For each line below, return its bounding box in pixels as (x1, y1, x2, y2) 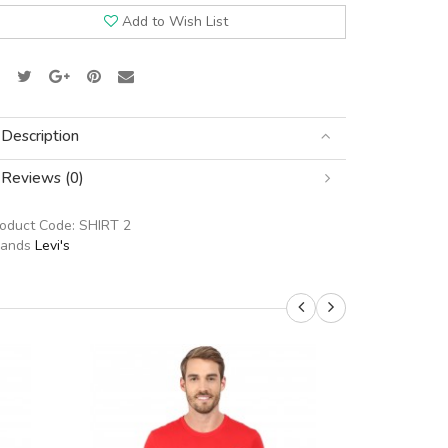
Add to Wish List (122, 12, 228, 31)
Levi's (35, 236, 70, 255)
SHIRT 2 (79, 216, 131, 235)
